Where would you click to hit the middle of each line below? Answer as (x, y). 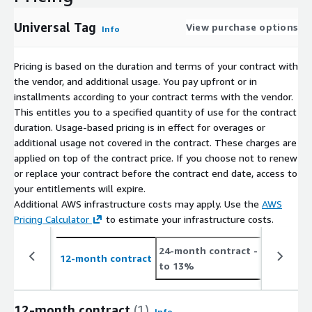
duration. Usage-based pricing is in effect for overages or (140, 127)
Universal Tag (55, 27)
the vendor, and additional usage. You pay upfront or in (135, 81)
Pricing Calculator (52, 219)
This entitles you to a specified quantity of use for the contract (155, 111)
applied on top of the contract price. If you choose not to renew (156, 157)
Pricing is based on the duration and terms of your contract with (156, 65)
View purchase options (242, 26)
